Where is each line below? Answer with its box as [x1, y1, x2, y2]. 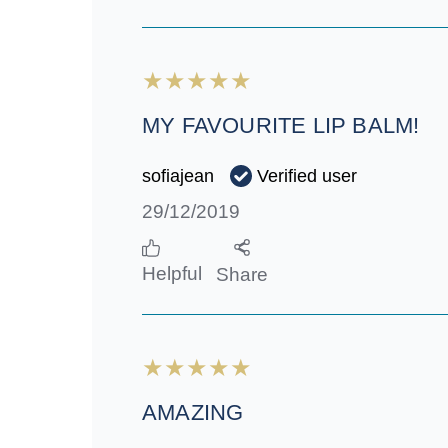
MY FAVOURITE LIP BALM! [142, 113, 420, 139]
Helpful [142, 263, 202, 285]
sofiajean [142, 166, 214, 187]
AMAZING [142, 400, 244, 426]
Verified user [257, 165, 358, 186]
